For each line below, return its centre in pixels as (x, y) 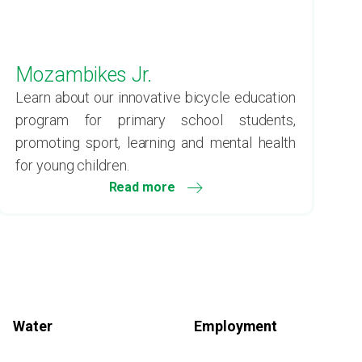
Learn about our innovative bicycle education (156, 97)
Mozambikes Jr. (84, 75)
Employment (236, 326)
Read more (142, 187)
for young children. (72, 165)
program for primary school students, (156, 120)
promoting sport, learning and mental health (156, 143)
